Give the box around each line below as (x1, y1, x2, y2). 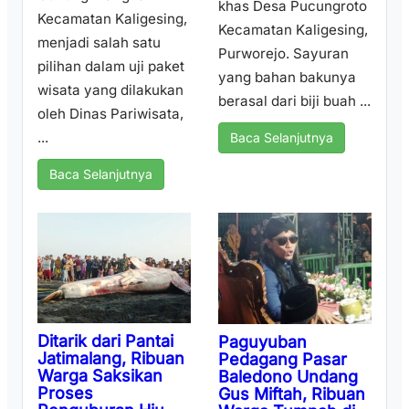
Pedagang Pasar (218, 350, 347, 370)
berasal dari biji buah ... (218, 92, 371, 110)
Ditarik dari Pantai (37, 330, 173, 351)
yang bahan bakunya (218, 68, 356, 86)
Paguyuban (218, 332, 307, 352)
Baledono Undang (218, 367, 358, 387)
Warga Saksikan (37, 365, 163, 385)
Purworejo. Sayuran (218, 45, 349, 62)
